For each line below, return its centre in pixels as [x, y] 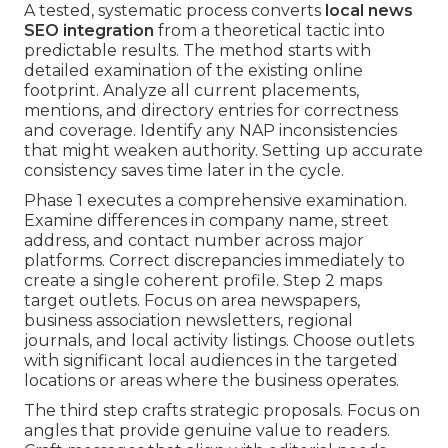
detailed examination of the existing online [193, 71]
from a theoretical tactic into [269, 31]
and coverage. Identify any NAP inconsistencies [210, 131]
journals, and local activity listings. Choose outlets [219, 341]
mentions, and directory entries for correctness [211, 111]
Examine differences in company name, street [206, 221]
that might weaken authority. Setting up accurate [223, 151]
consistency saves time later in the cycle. [184, 171]
